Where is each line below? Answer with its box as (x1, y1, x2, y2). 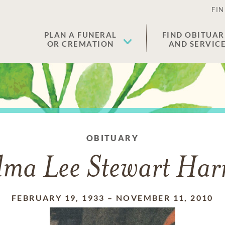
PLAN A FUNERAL (44, 30, 117, 39)
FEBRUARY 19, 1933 (12, 193, 105, 202)
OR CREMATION (47, 39, 114, 48)
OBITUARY (86, 133, 139, 143)
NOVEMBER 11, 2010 (116, 193, 213, 202)
